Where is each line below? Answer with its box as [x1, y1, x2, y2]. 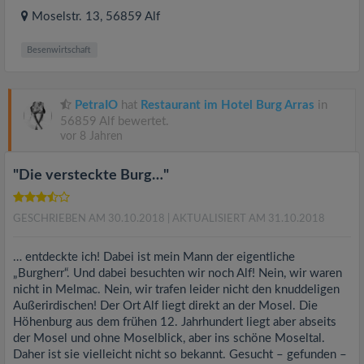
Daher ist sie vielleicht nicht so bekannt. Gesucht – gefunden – [13, 348, 347, 361]
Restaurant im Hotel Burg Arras [141, 98, 314, 111]
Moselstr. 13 [32, 10, 100, 23]
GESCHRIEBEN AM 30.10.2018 [13, 213, 167, 224]
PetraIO [75, 98, 118, 111]
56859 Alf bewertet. [60, 115, 169, 128]
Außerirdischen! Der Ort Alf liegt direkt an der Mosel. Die [13, 299, 318, 312]
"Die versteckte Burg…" [13, 167, 169, 183]
